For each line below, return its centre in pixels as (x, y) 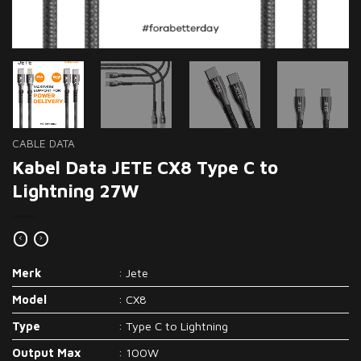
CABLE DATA (44, 143)
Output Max (47, 352)
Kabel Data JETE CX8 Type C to (145, 167)
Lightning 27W (76, 190)
